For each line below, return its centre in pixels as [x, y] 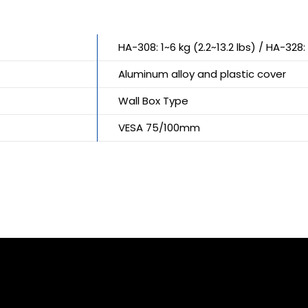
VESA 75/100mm [159, 127]
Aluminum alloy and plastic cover [202, 74]
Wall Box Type [153, 100]
